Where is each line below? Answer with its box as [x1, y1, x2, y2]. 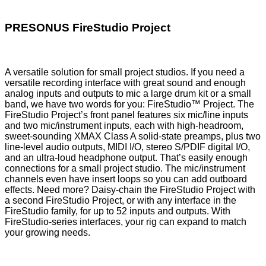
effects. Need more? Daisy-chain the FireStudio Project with [5, 185, 255, 195]
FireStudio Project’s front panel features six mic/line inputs [5, 110, 248, 121]
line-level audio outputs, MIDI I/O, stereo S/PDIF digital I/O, [5, 142, 250, 153]
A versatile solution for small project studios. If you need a [5, 67, 245, 78]
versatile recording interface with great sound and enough [5, 78, 246, 88]
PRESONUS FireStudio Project [5, 21, 170, 34]
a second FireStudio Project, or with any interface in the [5, 195, 236, 206]
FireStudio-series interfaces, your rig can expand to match [5, 217, 246, 227]
